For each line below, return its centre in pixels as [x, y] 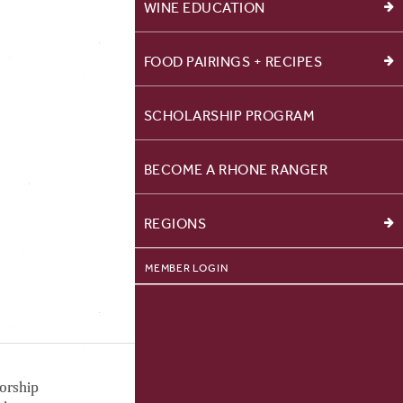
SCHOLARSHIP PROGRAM [229, 115]
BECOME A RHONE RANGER [236, 169]
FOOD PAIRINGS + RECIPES [233, 61]
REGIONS [175, 223]
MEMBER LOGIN [187, 268]
